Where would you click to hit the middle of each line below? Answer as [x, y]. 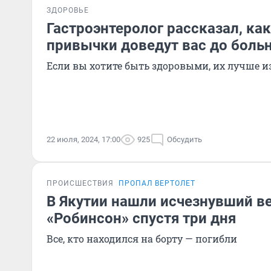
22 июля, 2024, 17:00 [83, 139]
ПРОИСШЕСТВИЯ [80, 183]
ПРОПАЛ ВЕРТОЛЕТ [157, 183]
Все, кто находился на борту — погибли [142, 239]
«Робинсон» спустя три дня [141, 218]
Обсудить [184, 139]
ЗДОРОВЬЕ [68, 10]
